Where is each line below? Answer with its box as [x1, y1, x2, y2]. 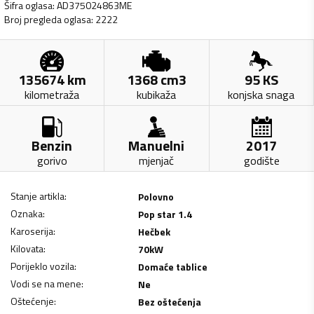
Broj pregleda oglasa [4, 12, 92, 27]
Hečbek [137, 224, 170, 239]
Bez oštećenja [137, 294, 201, 309]
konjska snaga [228, 86, 295, 103]
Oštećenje [11, 293, 54, 308]
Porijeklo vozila [11, 258, 74, 273]
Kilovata [11, 240, 43, 256]
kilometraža [25, 86, 80, 103]
